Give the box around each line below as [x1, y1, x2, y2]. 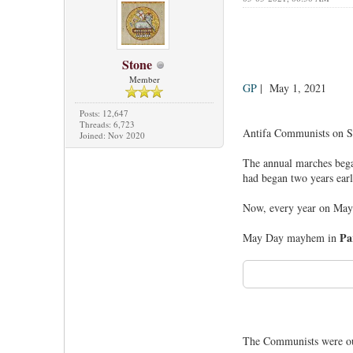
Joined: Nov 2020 [79, 129, 145, 142]
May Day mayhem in [242, 230, 340, 246]
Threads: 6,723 [79, 118, 135, 131]
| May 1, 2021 [256, 80, 330, 96]
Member [128, 73, 160, 86]
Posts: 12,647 [79, 107, 128, 120]
